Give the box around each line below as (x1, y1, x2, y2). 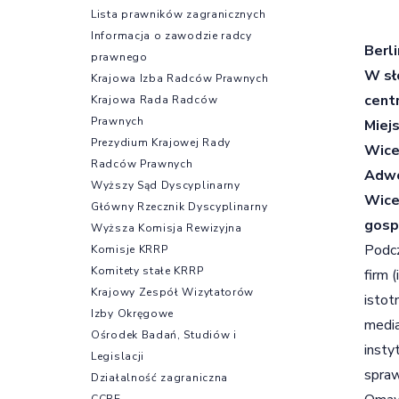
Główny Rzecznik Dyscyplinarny (91, 199, 268, 214)
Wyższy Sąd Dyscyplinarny (91, 177, 240, 192)
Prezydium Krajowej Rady (91, 134, 232, 150)
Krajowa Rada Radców (91, 92, 218, 107)
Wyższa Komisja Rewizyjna (91, 220, 242, 235)
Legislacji (91, 348, 145, 363)
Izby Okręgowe (91, 305, 175, 321)
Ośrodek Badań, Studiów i (91, 327, 237, 342)
